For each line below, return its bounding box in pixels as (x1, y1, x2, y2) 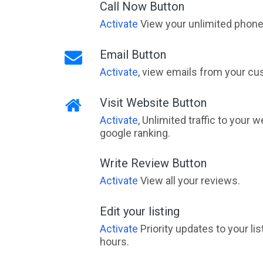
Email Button (99, 48, 166, 62)
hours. (99, 235, 129, 248)
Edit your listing (99, 204, 180, 218)
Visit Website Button (99, 96, 207, 110)
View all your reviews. (137, 174, 240, 187)
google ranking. (99, 127, 170, 139)
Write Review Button (99, 156, 207, 170)
